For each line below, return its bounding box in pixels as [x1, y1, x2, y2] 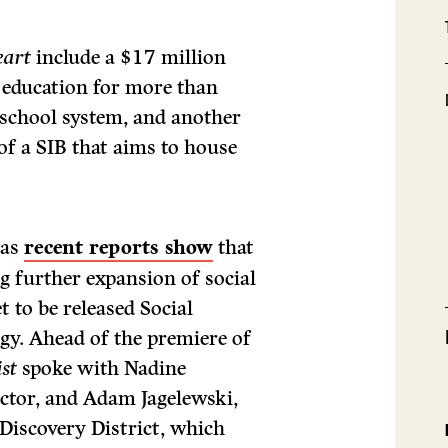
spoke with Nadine [17, 356, 187, 380]
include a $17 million [31, 45, 227, 69]
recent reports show [24, 235, 214, 260]
